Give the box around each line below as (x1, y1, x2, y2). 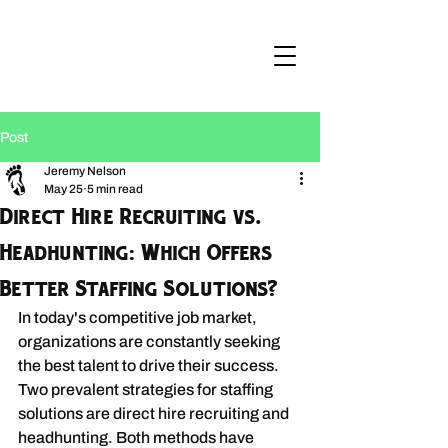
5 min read (87, 182, 143, 196)
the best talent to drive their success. (18, 357, 282, 374)
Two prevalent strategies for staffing (18, 381, 276, 398)
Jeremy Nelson (44, 164, 126, 178)
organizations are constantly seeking (18, 333, 283, 350)
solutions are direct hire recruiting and (18, 405, 292, 422)
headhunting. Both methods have (18, 429, 257, 446)
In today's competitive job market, (18, 309, 260, 326)
